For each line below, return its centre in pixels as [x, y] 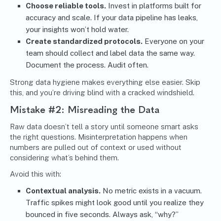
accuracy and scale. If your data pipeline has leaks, [112, 18]
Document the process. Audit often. [87, 65]
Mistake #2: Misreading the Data [85, 110]
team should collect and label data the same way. [110, 53]
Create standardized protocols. [84, 41]
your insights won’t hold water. [77, 30]
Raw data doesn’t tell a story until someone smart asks [104, 127]
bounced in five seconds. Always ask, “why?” [102, 215]
